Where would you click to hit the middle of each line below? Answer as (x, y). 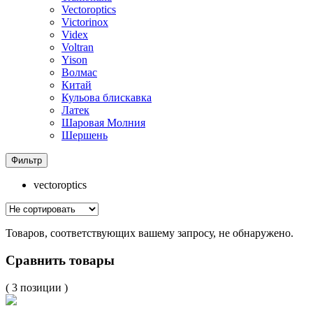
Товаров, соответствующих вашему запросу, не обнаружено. (150, 233)
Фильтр (27, 161)
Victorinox (85, 22)
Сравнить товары (60, 261)
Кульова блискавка (107, 98)
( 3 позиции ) (37, 287)
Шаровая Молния (103, 123)
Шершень (85, 136)
